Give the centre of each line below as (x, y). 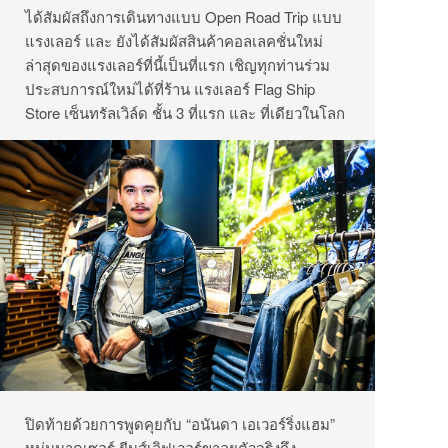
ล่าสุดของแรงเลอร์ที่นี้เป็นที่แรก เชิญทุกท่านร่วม (177, 65)
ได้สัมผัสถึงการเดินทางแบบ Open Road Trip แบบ (183, 17)
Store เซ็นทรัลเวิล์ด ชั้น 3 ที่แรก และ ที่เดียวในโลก (185, 113)
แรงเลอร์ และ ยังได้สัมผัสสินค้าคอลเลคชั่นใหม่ (174, 41)
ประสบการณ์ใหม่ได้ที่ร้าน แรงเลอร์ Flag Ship (170, 89)
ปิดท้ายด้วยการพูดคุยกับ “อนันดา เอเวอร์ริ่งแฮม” (180, 423)
